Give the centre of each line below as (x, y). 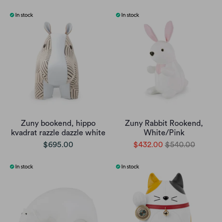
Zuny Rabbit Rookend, (164, 124)
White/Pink (164, 133)
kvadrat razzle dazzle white (58, 133)
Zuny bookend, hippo (58, 124)
